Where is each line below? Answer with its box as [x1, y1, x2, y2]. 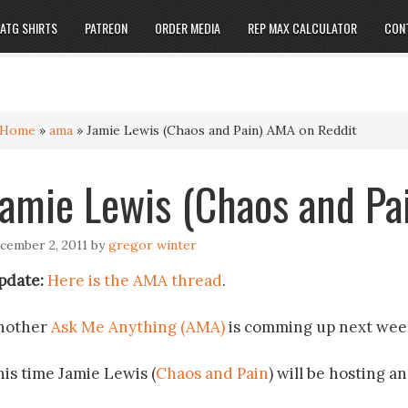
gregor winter [108, 237, 197, 253]
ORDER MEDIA [154, 18, 220, 37]
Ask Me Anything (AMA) [51, 317, 225, 337]
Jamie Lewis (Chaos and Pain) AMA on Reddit [87, 122, 357, 138]
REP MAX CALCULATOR [247, 18, 357, 37]
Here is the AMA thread [47, 270, 222, 291]
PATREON [84, 18, 127, 37]
